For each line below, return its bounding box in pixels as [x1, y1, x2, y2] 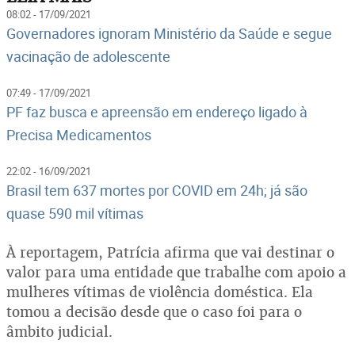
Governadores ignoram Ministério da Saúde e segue [6, 23, 332, 43]
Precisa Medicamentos [6, 124, 151, 144]
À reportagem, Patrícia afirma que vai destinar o [6, 242, 334, 261]
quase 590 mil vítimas [6, 203, 143, 223]
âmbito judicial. [6, 322, 113, 341]
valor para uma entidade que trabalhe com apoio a [6, 262, 346, 281]
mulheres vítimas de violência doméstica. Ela [6, 282, 313, 301]
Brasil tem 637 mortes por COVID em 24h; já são [6, 180, 307, 200]
